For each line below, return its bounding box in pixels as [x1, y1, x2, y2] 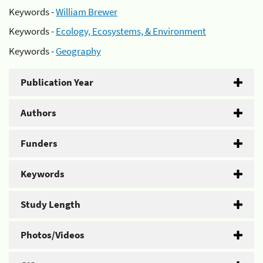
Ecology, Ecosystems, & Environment [56, 25, 206, 38]
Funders [21, 136, 58, 150]
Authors [21, 106, 56, 119]
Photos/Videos [21, 228, 85, 241]
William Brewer [56, 5, 117, 18]
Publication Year [21, 75, 93, 89]
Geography [56, 44, 101, 58]
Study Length [21, 197, 80, 211]
